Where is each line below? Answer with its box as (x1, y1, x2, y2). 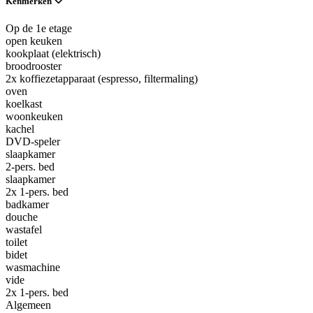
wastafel (6, 223, 42, 235)
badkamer (6, 198, 49, 210)
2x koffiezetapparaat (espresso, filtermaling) (6, 72, 198, 85)
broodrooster (6, 59, 61, 72)
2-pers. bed (6, 160, 54, 173)
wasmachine (6, 261, 60, 273)
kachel (6, 122, 34, 135)
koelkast (6, 97, 42, 110)
